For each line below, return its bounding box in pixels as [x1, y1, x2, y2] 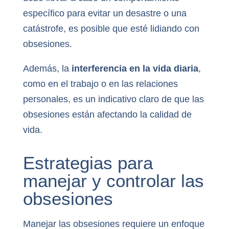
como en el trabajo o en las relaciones [22, 78, 178, 89]
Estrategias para [22, 153, 153, 173]
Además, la [22, 63, 72, 74]
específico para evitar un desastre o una [22, 8, 187, 18]
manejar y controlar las [22, 171, 204, 191]
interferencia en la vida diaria [71, 63, 198, 74]
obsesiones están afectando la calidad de [22, 109, 192, 120]
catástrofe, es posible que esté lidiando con [22, 23, 199, 34]
